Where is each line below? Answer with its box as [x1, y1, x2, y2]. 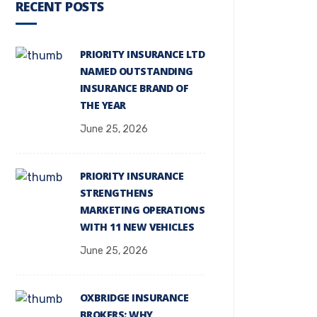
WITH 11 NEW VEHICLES [80, 220, 195, 234]
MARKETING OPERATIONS [80, 203, 205, 217]
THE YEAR [80, 98, 126, 112]
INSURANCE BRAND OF [80, 81, 189, 95]
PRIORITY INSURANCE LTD [80, 47, 205, 61]
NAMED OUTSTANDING [80, 64, 193, 78]
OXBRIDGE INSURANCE [80, 291, 189, 304]
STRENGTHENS [80, 186, 154, 200]
